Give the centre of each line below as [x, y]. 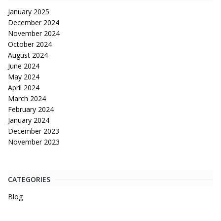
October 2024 [30, 44]
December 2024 [34, 22]
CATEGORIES [29, 179]
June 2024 [24, 66]
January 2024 [29, 120]
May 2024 [24, 76]
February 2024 [31, 109]
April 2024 [24, 87]
